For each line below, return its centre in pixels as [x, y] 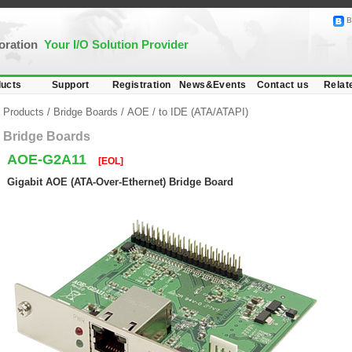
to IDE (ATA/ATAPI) [203, 112]
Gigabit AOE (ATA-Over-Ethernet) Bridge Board [120, 182]
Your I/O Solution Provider [116, 44]
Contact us [283, 85]
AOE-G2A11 [49, 159]
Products [25, 112]
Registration [141, 85]
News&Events [213, 85]
